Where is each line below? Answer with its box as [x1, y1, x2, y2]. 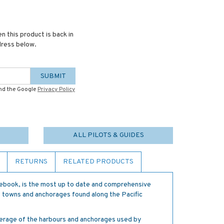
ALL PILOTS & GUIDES [72, 131, 144, 139]
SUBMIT [40, 72, 66, 80]
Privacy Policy [37, 85, 75, 93]
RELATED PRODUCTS [63, 157, 133, 166]
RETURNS [15, 157, 47, 166]
